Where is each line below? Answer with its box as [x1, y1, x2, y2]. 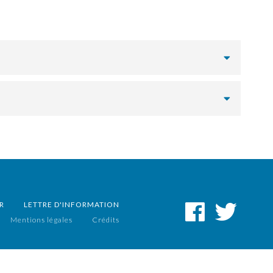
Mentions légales [10, 214, 73, 224]
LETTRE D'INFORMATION [24, 199, 119, 209]
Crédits [92, 214, 119, 224]
